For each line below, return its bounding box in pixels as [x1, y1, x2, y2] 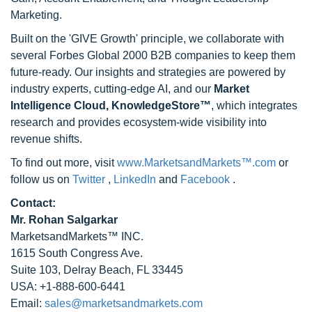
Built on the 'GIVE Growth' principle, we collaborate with [10, 33, 284, 45]
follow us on [10, 173, 72, 185]
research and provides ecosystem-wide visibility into [10, 116, 267, 128]
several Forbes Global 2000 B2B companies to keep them [10, 49, 295, 61]
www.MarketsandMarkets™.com [117, 157, 279, 169]
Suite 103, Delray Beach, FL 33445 [10, 264, 183, 276]
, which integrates [211, 100, 297, 111]
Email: [10, 297, 45, 309]
